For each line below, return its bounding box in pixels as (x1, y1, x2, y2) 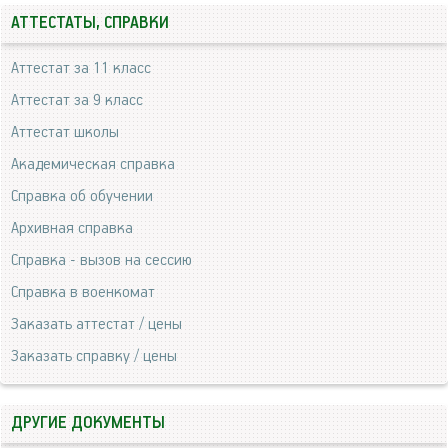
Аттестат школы (11, 122, 119, 142)
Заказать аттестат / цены (11, 314, 182, 334)
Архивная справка (11, 218, 133, 238)
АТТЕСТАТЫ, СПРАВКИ (11, 13, 169, 33)
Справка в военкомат (11, 282, 155, 302)
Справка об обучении (11, 186, 153, 206)
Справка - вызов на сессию (11, 250, 192, 270)
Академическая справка (11, 154, 175, 174)
